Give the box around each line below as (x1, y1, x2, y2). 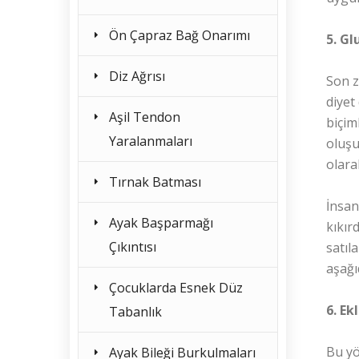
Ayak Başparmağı (109, 214, 213, 232)
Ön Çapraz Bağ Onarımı (109, 26, 250, 44)
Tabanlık (109, 303, 162, 321)
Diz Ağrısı (109, 67, 165, 85)
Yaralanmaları (109, 132, 192, 150)
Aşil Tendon (109, 108, 180, 126)
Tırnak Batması (109, 173, 201, 191)
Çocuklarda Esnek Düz (109, 279, 243, 296)
